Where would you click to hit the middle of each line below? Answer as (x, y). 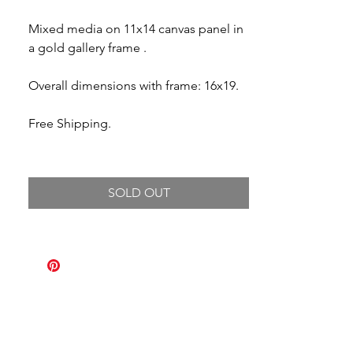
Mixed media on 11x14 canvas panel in (136, 29)
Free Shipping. (70, 123)
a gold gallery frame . (87, 48)
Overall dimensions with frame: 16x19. (134, 85)
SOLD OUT (139, 193)
